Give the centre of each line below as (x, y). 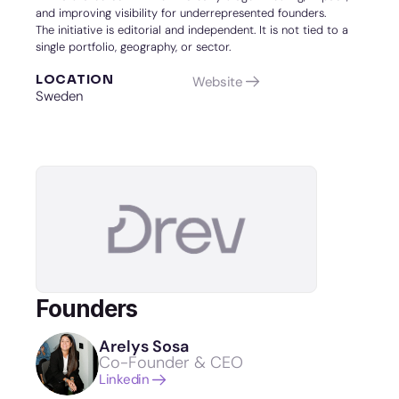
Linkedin (124, 379)
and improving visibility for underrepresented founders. (181, 13)
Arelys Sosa (144, 346)
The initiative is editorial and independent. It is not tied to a (192, 30)
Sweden (59, 96)
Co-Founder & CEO (171, 362)
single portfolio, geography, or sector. (133, 47)
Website (217, 81)
